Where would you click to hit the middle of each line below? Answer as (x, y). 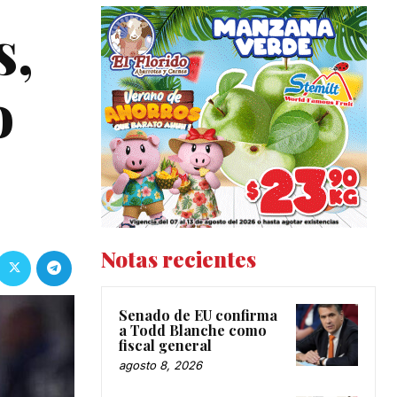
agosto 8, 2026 (160, 366)
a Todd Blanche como (193, 331)
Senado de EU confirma (198, 315)
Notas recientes (179, 259)
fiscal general (165, 346)
